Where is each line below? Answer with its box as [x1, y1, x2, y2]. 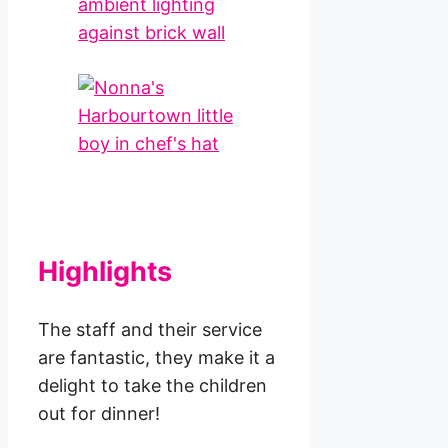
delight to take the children [38, 374, 267, 396]
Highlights [38, 255, 172, 289]
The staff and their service [38, 318, 262, 340]
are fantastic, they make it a [38, 346, 275, 368]
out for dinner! [38, 402, 160, 424]
